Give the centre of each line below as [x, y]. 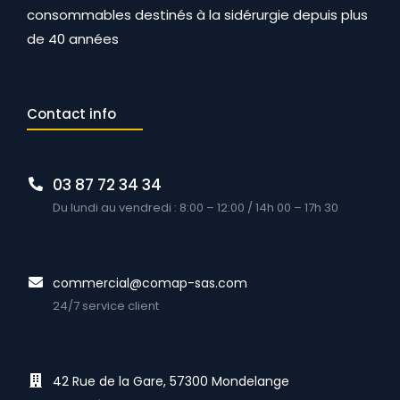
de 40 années [73, 39]
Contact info [71, 114]
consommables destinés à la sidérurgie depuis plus [197, 15]
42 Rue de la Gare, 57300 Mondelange [171, 382]
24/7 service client [106, 306]
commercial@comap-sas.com [150, 283]
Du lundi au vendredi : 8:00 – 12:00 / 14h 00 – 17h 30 [196, 208]
